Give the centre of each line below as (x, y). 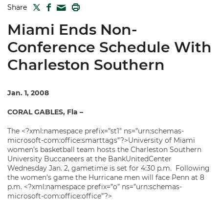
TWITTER (54, 6)
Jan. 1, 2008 (28, 93)
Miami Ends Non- (72, 30)
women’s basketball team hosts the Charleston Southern (104, 150)
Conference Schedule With (109, 47)
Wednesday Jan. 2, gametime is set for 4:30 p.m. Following (109, 168)
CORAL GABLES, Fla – (45, 112)
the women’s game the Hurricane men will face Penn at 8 (106, 177)
